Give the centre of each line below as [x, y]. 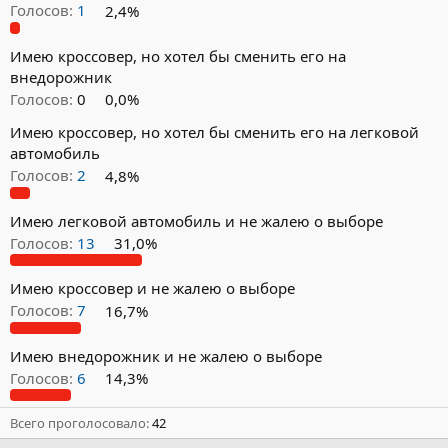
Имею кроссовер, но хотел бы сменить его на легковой [214, 132]
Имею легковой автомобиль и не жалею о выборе [196, 220]
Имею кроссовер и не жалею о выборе [152, 288]
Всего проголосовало [78, 423]
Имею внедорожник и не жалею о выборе [166, 355]
